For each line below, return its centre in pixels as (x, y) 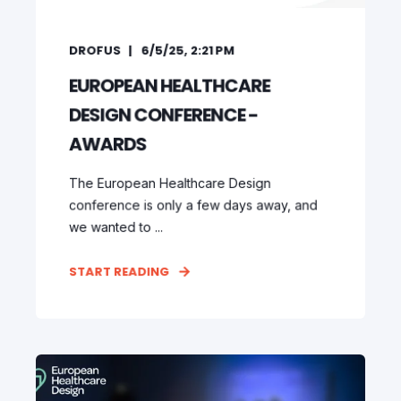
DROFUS (95, 51)
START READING (119, 272)
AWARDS (107, 144)
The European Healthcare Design (170, 183)
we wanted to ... (116, 227)
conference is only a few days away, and (193, 205)
